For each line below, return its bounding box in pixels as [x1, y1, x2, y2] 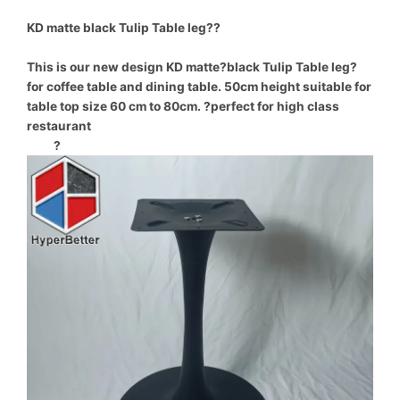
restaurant [27, 118, 91, 133]
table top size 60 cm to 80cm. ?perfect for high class [27, 98, 339, 113]
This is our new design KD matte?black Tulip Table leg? [27, 59, 357, 74]
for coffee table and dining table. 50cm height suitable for [27, 79, 371, 94]
